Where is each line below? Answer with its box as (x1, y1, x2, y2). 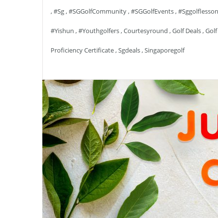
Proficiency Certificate (51, 46, 114, 54)
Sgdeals (118, 46, 140, 54)
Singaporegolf (145, 46, 184, 54)
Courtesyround (124, 26, 168, 35)
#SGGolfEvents (131, 7, 174, 16)
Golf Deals (172, 26, 201, 35)
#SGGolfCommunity (69, 7, 127, 16)
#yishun (51, 26, 74, 35)
